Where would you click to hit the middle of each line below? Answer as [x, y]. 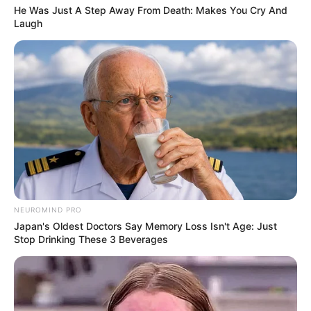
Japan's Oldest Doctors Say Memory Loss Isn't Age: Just [145, 226]
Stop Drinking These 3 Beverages [91, 239]
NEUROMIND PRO [48, 210]
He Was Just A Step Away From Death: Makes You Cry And [151, 10]
